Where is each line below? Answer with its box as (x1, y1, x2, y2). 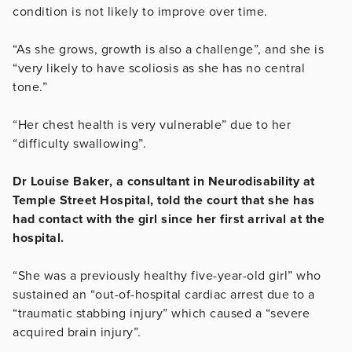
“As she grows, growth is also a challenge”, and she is (13, 41, 324, 57)
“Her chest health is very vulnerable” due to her (13, 116, 291, 133)
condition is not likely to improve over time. (13, 3, 271, 20)
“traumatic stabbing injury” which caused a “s (13, 305, 277, 321)
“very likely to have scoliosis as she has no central (13, 60, 305, 76)
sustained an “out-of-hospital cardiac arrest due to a (13, 286, 315, 302)
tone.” (13, 79, 47, 95)
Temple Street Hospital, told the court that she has (13, 192, 315, 208)
